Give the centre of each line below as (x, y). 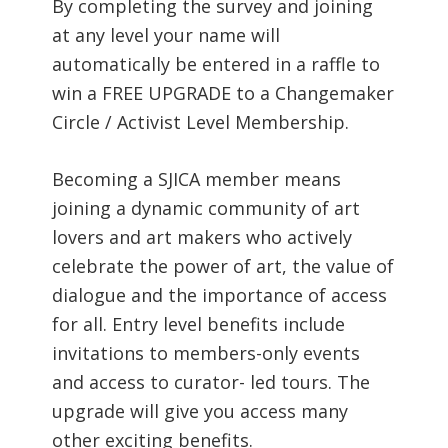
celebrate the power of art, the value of (223, 265)
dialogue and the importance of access (220, 294)
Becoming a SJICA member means (197, 178)
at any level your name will (166, 34)
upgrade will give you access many (200, 410)
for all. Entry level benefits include (199, 323)
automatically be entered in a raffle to (216, 63)
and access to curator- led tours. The (211, 381)
